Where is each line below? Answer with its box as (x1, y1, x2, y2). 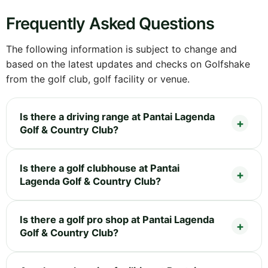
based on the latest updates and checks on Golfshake (6, 58, 250, 71)
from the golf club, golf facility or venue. (6, 73, 190, 86)
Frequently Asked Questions (6, 14, 215, 34)
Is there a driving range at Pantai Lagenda (20, 111, 215, 123)
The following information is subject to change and (6, 43, 237, 56)
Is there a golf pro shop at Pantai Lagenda (20, 214, 214, 226)
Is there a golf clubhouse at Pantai (20, 162, 179, 175)
